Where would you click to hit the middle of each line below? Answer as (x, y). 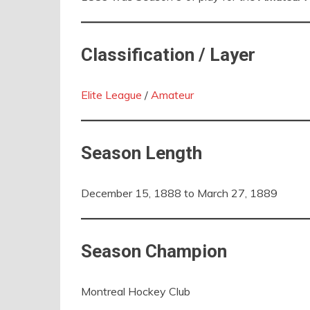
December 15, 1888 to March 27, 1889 (179, 193)
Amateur (172, 95)
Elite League (111, 95)
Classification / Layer (168, 55)
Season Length (142, 153)
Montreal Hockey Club (136, 291)
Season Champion (154, 251)
